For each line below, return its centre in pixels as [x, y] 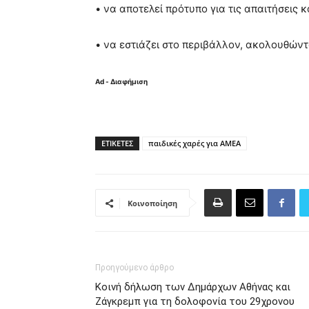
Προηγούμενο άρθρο [134, 268]
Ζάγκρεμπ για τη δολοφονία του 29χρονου [195, 301]
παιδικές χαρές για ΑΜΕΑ [195, 143]
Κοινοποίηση [152, 203]
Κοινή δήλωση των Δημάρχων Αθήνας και [193, 287]
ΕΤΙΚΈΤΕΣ [117, 143]
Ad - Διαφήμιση [121, 81]
